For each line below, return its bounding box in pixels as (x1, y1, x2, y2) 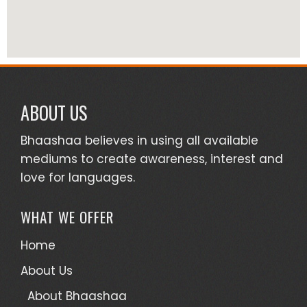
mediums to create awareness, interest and (21, 150, 283, 167)
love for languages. (21, 169, 135, 186)
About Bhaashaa (27, 287, 127, 304)
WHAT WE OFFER (21, 206, 114, 228)
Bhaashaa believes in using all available (21, 132, 258, 149)
